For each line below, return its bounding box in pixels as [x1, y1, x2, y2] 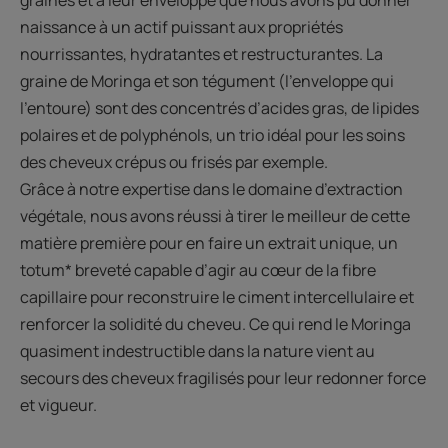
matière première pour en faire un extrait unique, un [20, 232, 398, 255]
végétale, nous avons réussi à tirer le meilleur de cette [20, 205, 410, 228]
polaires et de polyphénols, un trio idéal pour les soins [20, 124, 405, 147]
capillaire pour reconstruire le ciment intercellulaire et [20, 286, 414, 309]
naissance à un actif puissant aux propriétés [20, 16, 343, 39]
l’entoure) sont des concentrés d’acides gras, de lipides [20, 97, 419, 120]
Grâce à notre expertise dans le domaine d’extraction [20, 178, 403, 201]
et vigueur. [20, 394, 97, 417]
